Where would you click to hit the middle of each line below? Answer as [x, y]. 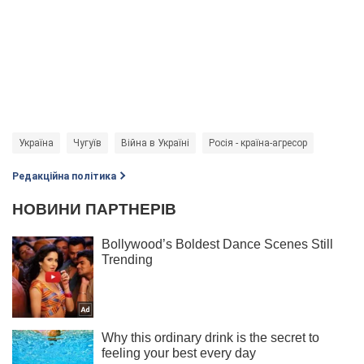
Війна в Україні [155, 143]
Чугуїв [87, 143]
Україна [36, 143]
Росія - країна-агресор [258, 143]
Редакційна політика [64, 176]
